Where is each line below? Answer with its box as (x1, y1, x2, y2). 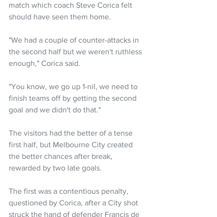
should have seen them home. (9, 12, 111, 21)
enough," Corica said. (9, 59, 80, 67)
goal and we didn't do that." (9, 105, 101, 114)
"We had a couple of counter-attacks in (9, 35, 141, 44)
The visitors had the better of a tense (9, 128, 135, 137)
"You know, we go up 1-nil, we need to (9, 82, 139, 91)
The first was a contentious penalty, (9, 186, 130, 195)
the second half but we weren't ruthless (9, 47, 144, 56)
